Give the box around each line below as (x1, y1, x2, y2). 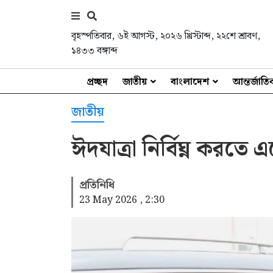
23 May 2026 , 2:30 (79, 193, 165, 208)
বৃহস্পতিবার (71, 29, 112, 44)
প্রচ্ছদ (87, 74, 108, 90)
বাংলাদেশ (171, 74, 209, 90)
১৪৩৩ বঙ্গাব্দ (71, 43, 118, 58)
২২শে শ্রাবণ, (216, 29, 260, 44)
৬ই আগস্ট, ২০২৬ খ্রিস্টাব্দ (117, 29, 211, 44)
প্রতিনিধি (79, 176, 115, 194)
